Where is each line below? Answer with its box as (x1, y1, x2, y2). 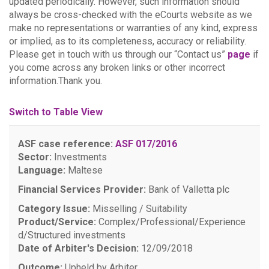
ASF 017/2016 (115, 138, 177, 150)
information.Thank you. (9, 75, 102, 86)
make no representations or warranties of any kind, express (9, 22, 258, 34)
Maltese (65, 165, 103, 176)
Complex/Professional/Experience (96, 216, 246, 228)
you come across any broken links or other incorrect (9, 62, 225, 73)
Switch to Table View (9, 106, 103, 118)
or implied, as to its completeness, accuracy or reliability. (9, 35, 246, 47)
